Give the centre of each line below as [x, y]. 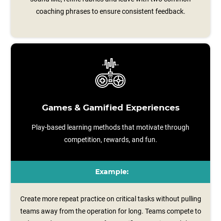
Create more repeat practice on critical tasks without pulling [110, 199]
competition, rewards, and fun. [110, 140]
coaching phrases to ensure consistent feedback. [110, 11]
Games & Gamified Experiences [110, 108]
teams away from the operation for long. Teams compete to [110, 211]
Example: [112, 172]
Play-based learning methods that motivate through [110, 127]
